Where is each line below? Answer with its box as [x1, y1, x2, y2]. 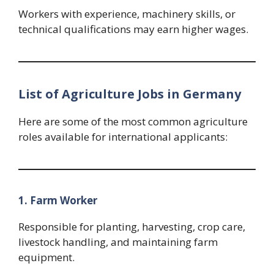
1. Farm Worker [18, 193, 97, 208]
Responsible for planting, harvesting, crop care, [18, 220, 245, 234]
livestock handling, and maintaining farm [18, 235, 218, 250]
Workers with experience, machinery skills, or [18, 7, 235, 21]
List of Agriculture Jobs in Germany [18, 86, 241, 103]
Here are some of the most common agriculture [18, 114, 248, 129]
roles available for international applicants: [18, 130, 228, 144]
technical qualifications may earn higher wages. [18, 22, 248, 37]
